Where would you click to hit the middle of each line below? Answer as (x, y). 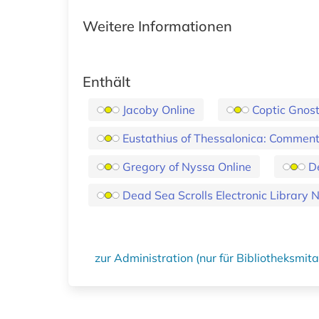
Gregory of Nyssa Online (187, 167)
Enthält (106, 82)
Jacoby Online (159, 110)
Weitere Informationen (157, 26)
